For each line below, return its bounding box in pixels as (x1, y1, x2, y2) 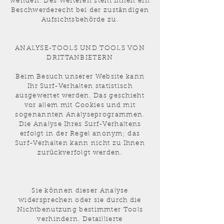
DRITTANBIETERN (46, 54, 113, 61)
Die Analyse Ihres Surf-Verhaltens (18, 121, 141, 127)
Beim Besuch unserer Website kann (15, 73, 145, 80)
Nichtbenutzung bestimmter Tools (16, 206, 143, 213)
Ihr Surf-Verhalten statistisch (27, 83, 132, 89)
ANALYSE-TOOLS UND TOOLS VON (14, 45, 145, 51)
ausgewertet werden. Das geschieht (15, 92, 144, 99)
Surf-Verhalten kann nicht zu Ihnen (14, 140, 145, 146)
